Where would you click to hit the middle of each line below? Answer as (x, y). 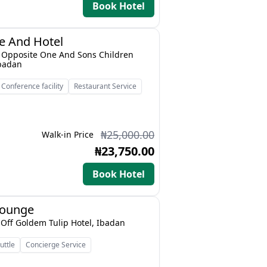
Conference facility (32, 86)
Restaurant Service (105, 86)
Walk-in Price (68, 134)
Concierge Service (56, 245)
